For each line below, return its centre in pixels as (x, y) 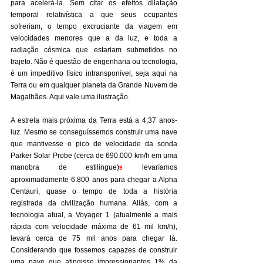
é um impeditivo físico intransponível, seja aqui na (94, 73)
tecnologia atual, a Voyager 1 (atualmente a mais (94, 215)
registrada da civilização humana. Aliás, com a (94, 203)
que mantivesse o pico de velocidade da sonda (94, 144)
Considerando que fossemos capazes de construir (94, 250)
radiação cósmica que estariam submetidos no (94, 50)
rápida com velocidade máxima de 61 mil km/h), (94, 227)
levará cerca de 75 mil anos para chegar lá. (94, 238)
